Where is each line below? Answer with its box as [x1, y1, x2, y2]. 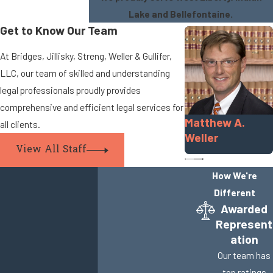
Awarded [221, 202, 268, 216]
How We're [211, 169, 257, 182]
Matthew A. [184, 115, 245, 130]
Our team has [218, 249, 271, 261]
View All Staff [15, 143, 87, 157]
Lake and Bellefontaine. [129, 8, 233, 20]
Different [213, 186, 255, 199]
